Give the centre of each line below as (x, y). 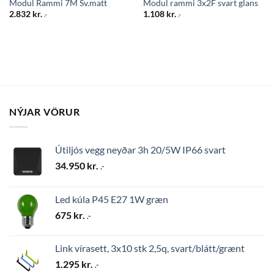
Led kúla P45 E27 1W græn (112, 199)
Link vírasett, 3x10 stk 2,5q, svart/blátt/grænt (150, 248)
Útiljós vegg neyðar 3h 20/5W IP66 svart (140, 149)
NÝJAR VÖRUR (45, 111)
